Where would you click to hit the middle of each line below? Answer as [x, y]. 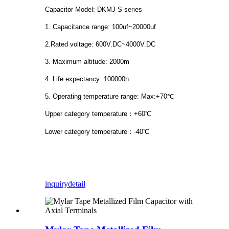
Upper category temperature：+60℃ [98, 113]
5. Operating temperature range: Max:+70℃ [109, 96]
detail [77, 184]
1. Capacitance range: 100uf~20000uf [100, 27]
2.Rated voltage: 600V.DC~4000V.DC [100, 44]
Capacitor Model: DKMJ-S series [94, 9]
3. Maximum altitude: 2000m [87, 61]
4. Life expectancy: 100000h [87, 79]
